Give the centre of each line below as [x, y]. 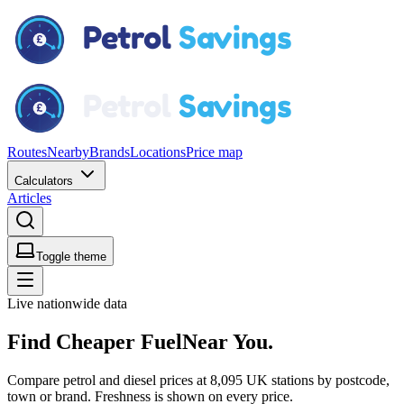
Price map [214, 152]
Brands [110, 152]
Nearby [68, 152]
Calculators [46, 181]
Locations [158, 152]
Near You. [228, 341]
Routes [27, 152]
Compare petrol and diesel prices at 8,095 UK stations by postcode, [198, 380]
